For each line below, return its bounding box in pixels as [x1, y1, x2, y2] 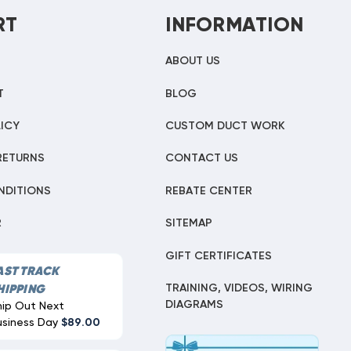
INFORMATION [165, 15, 304, 36]
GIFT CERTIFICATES [165, 250, 273, 262]
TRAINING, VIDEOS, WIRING [165, 282, 313, 294]
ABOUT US [165, 56, 221, 67]
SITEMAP [165, 218, 213, 230]
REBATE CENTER [165, 185, 253, 197]
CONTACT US [165, 153, 239, 165]
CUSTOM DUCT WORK [165, 120, 286, 132]
